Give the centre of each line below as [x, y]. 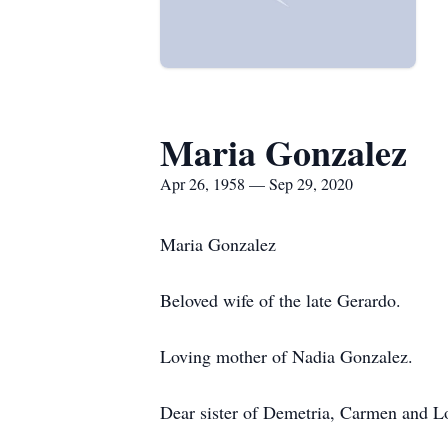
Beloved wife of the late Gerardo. [280, 300]
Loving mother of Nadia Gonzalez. [286, 356]
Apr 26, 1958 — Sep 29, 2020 [256, 183]
